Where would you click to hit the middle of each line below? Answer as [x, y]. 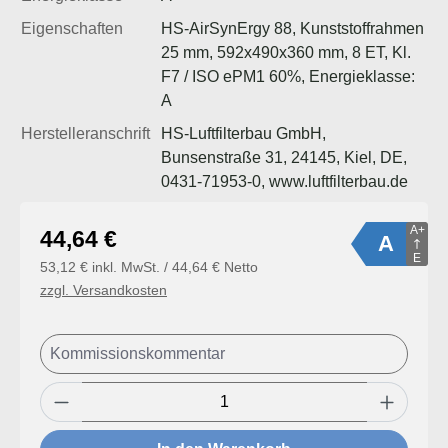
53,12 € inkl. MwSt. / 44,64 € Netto [149, 266]
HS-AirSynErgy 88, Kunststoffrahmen [292, 28]
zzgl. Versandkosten [103, 289]
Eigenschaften [72, 28]
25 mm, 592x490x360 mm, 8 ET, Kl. [286, 52]
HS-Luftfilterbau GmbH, [243, 133]
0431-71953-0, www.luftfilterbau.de [284, 181]
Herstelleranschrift [85, 133]
